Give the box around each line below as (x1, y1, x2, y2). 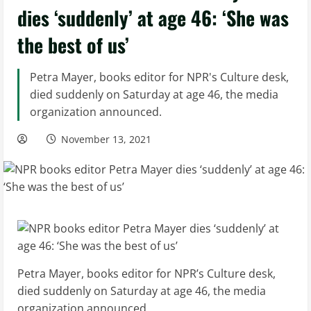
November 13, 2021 (58, 133, 154, 146)
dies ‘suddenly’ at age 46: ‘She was (17, 3, 289, 32)
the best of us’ (17, 31, 129, 59)
